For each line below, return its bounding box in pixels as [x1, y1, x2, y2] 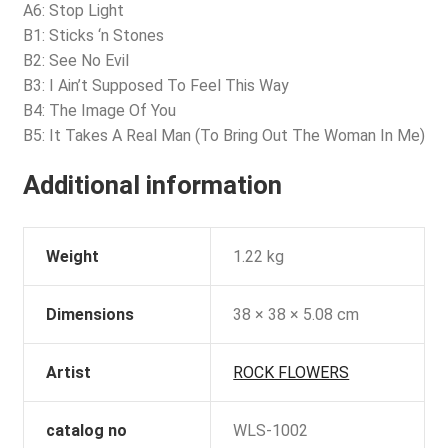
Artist [46, 363, 92, 383]
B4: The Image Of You [22, 100, 176, 120]
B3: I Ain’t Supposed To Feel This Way [22, 75, 289, 95]
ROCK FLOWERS [233, 363, 350, 383]
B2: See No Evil [22, 50, 129, 70]
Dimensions [46, 305, 135, 325]
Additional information [22, 170, 282, 201]
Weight [46, 247, 100, 267]
